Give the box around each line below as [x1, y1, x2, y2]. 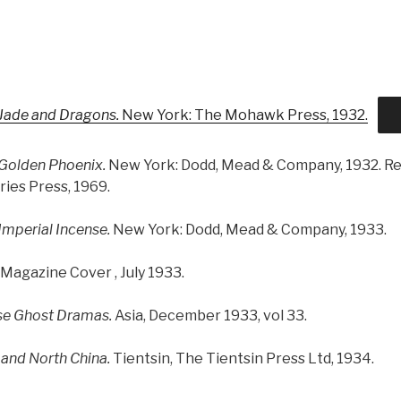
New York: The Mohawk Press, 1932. [122, 106, 368, 124]
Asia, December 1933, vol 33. [112, 306, 307, 324]
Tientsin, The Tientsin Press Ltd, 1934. [110, 349, 374, 367]
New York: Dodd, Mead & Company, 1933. [113, 220, 387, 238]
